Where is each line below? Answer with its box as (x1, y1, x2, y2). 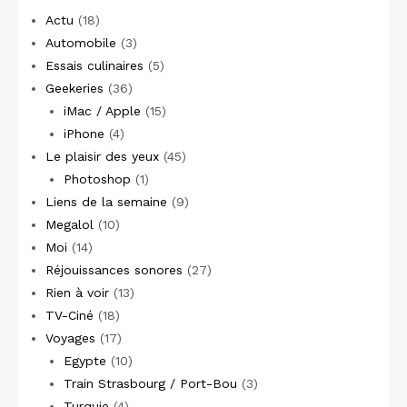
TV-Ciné (45, 308, 94, 323)
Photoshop (63, 172, 131, 186)
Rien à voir (45, 285, 109, 300)
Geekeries (45, 81, 104, 95)
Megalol (45, 217, 94, 232)
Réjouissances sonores (45, 263, 183, 277)
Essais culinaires (45, 58, 144, 73)
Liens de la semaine (45, 194, 167, 209)
